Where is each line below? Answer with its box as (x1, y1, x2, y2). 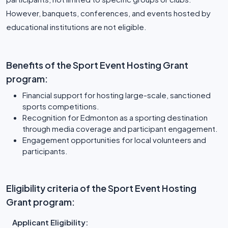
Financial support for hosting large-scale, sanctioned (22, 90, 211, 100)
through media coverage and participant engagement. (22, 124, 218, 133)
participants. (22, 146, 68, 156)
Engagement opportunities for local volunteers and (22, 135, 206, 145)
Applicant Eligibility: (12, 217, 88, 227)
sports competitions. (22, 101, 99, 111)
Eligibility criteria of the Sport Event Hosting (6, 182, 196, 194)
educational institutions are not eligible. (6, 22, 147, 32)
